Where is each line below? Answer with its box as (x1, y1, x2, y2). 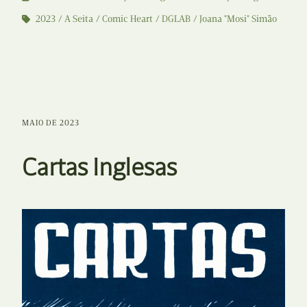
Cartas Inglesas (22, 152, 177, 182)
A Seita (64, 12, 93, 25)
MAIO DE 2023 (22, 117, 79, 127)
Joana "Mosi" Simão (199, 12, 277, 25)
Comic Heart (102, 12, 153, 25)
